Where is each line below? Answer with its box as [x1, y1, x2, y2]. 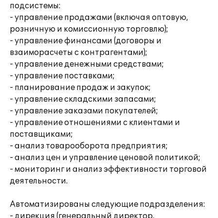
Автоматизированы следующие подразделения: [10, 200, 205, 209]
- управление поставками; [10, 71, 115, 81]
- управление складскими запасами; [10, 94, 156, 104]
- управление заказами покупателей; [10, 106, 158, 116]
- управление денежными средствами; [10, 59, 164, 69]
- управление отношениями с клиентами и [10, 118, 180, 127]
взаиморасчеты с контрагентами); [10, 48, 147, 57]
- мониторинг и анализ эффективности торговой [10, 164, 207, 174]
